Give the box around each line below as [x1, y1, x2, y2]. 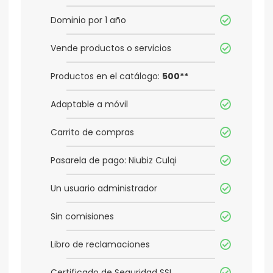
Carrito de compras [51, 126, 134, 139]
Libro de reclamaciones [51, 238, 150, 251]
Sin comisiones [51, 210, 114, 223]
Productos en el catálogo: [51, 70, 162, 83]
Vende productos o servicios [51, 42, 171, 55]
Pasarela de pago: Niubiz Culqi [51, 154, 177, 167]
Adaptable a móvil [51, 98, 128, 111]
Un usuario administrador [51, 182, 157, 195]
